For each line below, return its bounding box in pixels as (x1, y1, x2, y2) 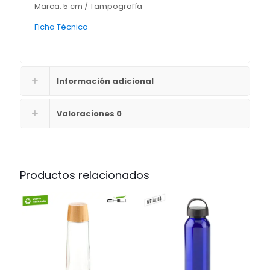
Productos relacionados (20, 168, 149, 183)
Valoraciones (57, 108, 116, 120)
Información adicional (57, 75, 154, 87)
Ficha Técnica (34, 21, 89, 33)
